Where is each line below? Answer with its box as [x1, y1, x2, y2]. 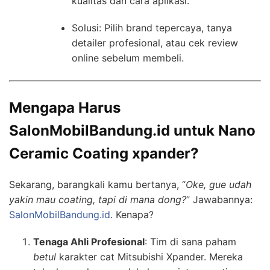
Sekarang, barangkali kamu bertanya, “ [9, 178, 186, 190]
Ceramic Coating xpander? [9, 144, 199, 162]
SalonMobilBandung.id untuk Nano [9, 121, 256, 139]
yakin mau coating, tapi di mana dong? [9, 193, 186, 206]
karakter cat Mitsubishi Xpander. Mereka [56, 250, 243, 263]
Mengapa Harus [9, 98, 121, 116]
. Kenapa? [110, 208, 154, 221]
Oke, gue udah [186, 178, 251, 190]
